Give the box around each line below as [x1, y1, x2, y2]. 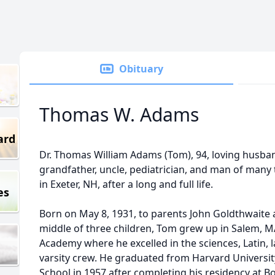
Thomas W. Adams [39, 102, 199, 127]
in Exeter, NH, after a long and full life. [39, 177, 213, 191]
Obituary [119, 62, 163, 76]
